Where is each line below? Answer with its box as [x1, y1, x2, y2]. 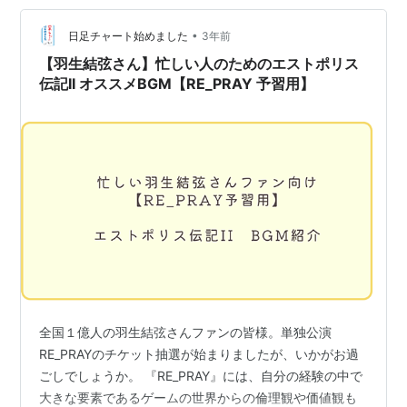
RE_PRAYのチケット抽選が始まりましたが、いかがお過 [39, 346, 360, 362]
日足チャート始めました [68, 28, 189, 43]
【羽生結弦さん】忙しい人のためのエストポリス [39, 55, 360, 74]
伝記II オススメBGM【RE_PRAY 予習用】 [39, 74, 315, 94]
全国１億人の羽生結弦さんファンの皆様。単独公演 [39, 324, 333, 341]
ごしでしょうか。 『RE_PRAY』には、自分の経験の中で [39, 368, 363, 384]
